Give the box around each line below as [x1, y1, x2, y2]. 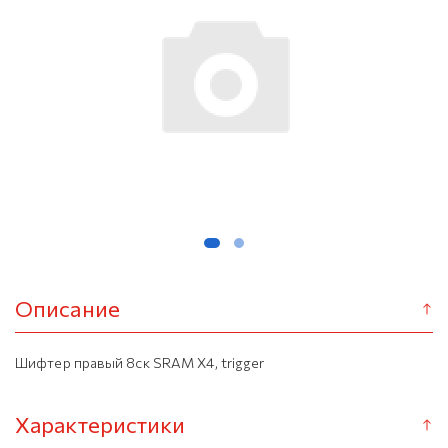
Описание [15, 295, 120, 322]
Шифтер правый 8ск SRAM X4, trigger [15, 354, 265, 371]
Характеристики [15, 411, 186, 438]
